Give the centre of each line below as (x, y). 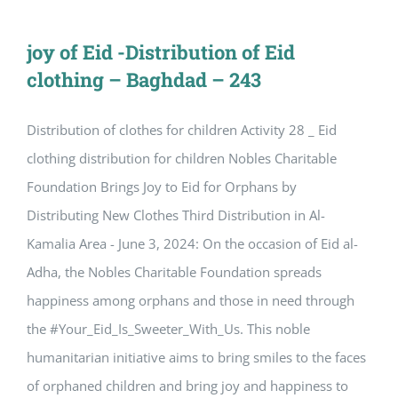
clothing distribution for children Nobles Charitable (182, 159)
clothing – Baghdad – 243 (144, 80)
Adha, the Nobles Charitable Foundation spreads (174, 272)
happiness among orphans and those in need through (191, 301)
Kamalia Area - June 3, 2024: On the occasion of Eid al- (192, 244)
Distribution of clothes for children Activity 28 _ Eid (182, 130)
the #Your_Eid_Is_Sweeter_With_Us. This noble (168, 329)
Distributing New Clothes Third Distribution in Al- (176, 215)
